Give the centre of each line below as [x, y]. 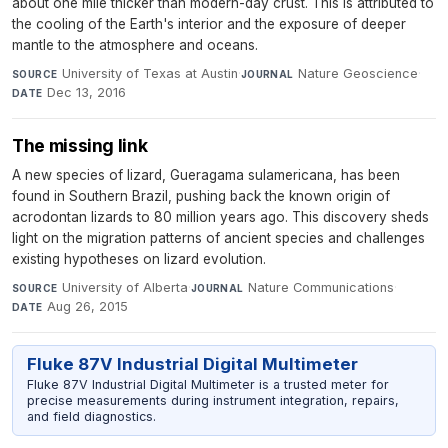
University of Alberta [124, 287]
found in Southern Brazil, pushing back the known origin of [201, 195]
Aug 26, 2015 [88, 306]
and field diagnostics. [91, 416]
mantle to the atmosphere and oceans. [135, 44]
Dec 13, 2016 [87, 92]
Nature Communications [321, 287]
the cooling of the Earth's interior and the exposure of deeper [209, 23]
